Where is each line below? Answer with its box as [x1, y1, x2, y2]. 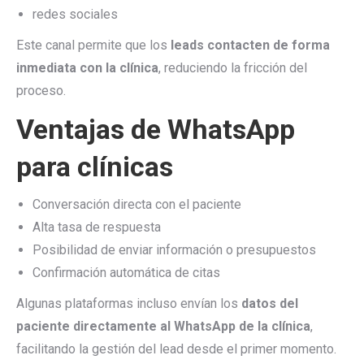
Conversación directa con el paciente [32, 197, 241, 212]
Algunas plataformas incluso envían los [16, 296, 241, 311]
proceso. [16, 83, 66, 98]
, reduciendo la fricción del [158, 60, 307, 76]
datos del [241, 296, 298, 311]
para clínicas [16, 150, 173, 183]
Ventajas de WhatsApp [16, 113, 295, 145]
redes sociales [32, 6, 118, 22]
